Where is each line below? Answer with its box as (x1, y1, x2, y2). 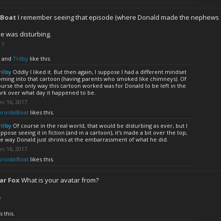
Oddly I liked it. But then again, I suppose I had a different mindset (13, 68, 186, 75)
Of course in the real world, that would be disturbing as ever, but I (13, 122, 187, 129)
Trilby (13, 55, 28, 62)
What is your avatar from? (21, 176, 99, 184)
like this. (28, 55, 51, 62)
